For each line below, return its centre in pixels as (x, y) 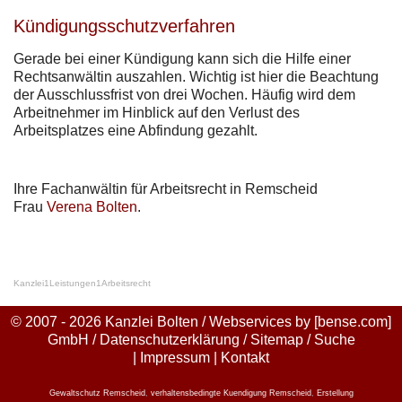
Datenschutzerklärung (169, 339)
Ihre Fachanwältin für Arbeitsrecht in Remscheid (167, 188)
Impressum (175, 357)
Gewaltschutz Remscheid (97, 393)
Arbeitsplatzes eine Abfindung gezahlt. (135, 130)
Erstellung (335, 393)
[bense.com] (353, 321)
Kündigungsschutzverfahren (124, 26)
